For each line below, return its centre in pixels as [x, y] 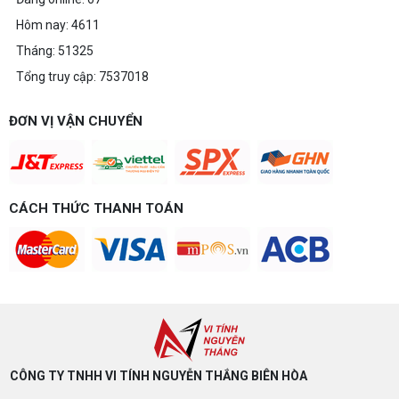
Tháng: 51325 [55, 50]
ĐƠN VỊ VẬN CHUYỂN [76, 121]
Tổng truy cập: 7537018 [82, 76]
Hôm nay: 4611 [58, 24]
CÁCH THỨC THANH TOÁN [96, 208]
